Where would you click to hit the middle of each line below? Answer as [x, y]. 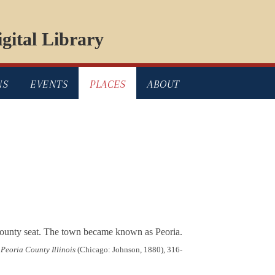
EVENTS [49, 84]
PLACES [107, 84]
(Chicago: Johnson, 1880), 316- [129, 250]
